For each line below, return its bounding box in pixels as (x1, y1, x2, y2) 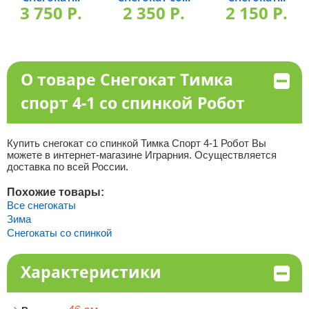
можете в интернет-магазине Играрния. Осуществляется (6, 149, 277, 161)
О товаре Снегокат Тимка (20, 68, 233, 90)
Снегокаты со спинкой (6, 227, 112, 239)
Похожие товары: (6, 186, 104, 198)
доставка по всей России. (6, 161, 128, 172)
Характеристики (20, 261, 161, 283)
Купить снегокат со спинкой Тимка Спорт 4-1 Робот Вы (6, 137, 266, 149)
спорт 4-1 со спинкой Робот (20, 92, 245, 114)
